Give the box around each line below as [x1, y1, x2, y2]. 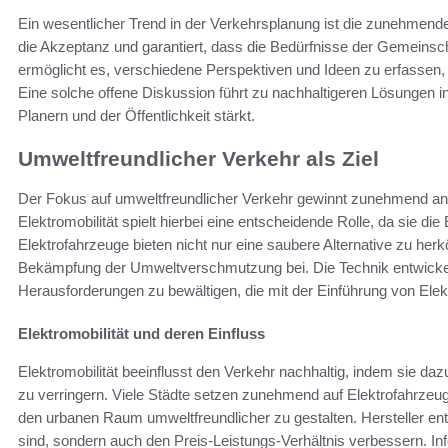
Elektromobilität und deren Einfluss [18, 325, 265, 343]
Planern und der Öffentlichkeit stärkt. [18, 106, 255, 124]
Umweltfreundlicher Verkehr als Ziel [18, 146, 379, 170]
